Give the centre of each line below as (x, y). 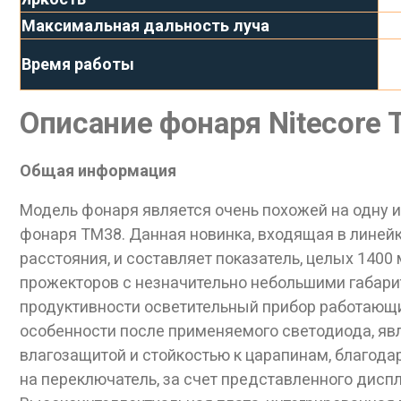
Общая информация (98, 171)
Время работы (78, 64)
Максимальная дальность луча (145, 26)
